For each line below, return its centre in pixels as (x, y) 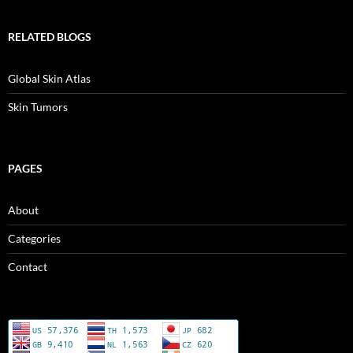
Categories (34, 239)
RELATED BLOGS (50, 37)
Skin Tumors (38, 107)
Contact (28, 267)
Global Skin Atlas (49, 79)
